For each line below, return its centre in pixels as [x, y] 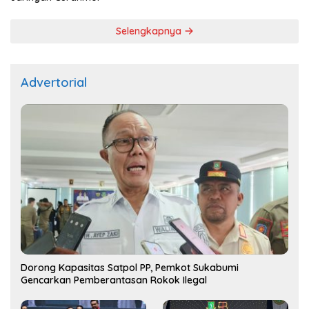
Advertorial [54, 82]
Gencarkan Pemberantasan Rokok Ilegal [114, 280]
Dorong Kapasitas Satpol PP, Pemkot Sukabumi [130, 268]
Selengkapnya [150, 31]
